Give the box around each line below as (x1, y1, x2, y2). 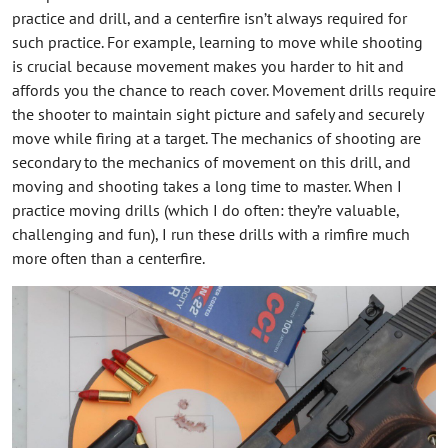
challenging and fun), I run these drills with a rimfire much (12, 224, 410, 245)
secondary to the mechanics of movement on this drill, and (12, 152, 411, 173)
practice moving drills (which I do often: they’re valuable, (12, 200, 399, 221)
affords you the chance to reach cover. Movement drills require (12, 80, 436, 101)
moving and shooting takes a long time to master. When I (12, 176, 402, 197)
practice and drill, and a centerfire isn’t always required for (12, 8, 407, 29)
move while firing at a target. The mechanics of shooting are (12, 128, 421, 149)
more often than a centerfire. (12, 248, 205, 269)
